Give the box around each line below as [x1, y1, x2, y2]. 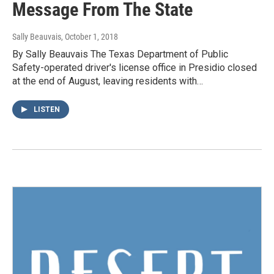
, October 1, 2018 [61, 32, 118, 42]
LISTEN [34, 105, 60, 114]
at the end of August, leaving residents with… [12, 75, 203, 87]
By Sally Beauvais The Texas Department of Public [12, 48, 228, 61]
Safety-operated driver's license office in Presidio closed [12, 62, 257, 74]
